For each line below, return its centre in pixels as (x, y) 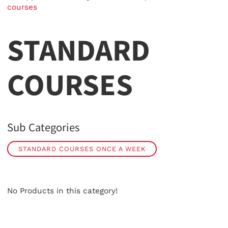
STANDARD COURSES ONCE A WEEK (82, 149)
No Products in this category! (62, 191)
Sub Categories (43, 127)
